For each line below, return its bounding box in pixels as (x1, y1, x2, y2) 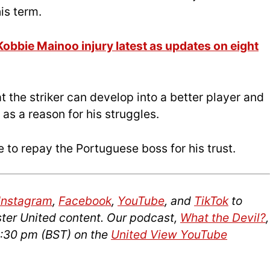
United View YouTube (111, 227, 227, 242)
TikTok (194, 193, 228, 209)
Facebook (58, 193, 111, 209)
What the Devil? (180, 210, 266, 225)
